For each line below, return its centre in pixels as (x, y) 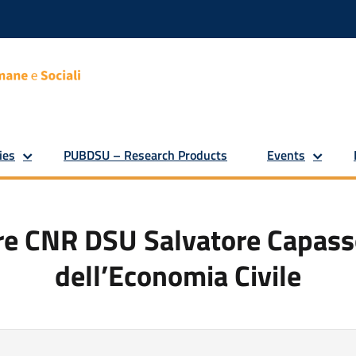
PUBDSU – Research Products (145, 155)
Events (286, 155)
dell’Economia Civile (178, 275)
